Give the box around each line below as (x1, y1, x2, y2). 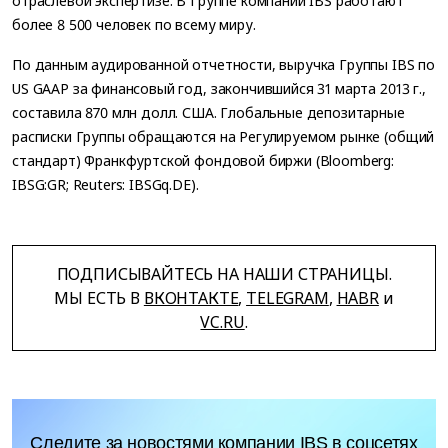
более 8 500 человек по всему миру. (12, 14, 256, 34)
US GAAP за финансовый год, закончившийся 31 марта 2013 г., (12, 79, 426, 99)
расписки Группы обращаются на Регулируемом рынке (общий (12, 127, 435, 147)
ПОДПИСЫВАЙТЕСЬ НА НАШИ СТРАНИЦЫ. (56, 263, 392, 286)
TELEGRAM (246, 287, 329, 310)
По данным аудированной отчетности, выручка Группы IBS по (12, 55, 436, 75)
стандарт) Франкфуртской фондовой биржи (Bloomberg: (12, 151, 394, 171)
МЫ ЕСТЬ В (54, 287, 144, 310)
